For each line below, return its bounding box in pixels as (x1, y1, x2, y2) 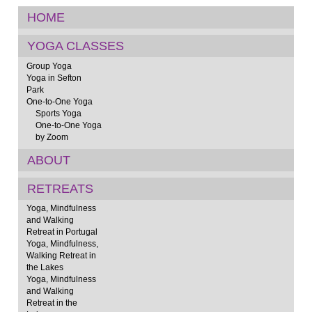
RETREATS (26, 181, 93, 196)
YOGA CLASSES (26, 39, 124, 53)
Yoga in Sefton (26, 72, 81, 82)
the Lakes (26, 263, 63, 272)
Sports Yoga (35, 108, 81, 118)
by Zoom (35, 132, 68, 141)
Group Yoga (26, 61, 72, 70)
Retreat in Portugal (26, 227, 97, 237)
